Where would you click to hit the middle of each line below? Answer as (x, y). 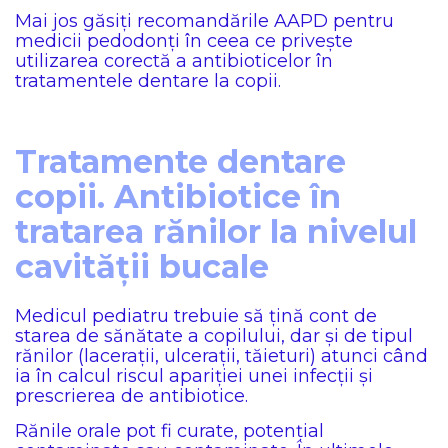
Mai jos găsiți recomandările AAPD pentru (204, 21)
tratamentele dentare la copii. (148, 81)
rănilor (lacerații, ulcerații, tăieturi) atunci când (221, 356)
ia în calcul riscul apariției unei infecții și (194, 376)
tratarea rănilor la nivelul (216, 231)
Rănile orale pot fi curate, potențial (169, 431)
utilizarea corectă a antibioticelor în (174, 61)
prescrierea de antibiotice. (131, 396)
